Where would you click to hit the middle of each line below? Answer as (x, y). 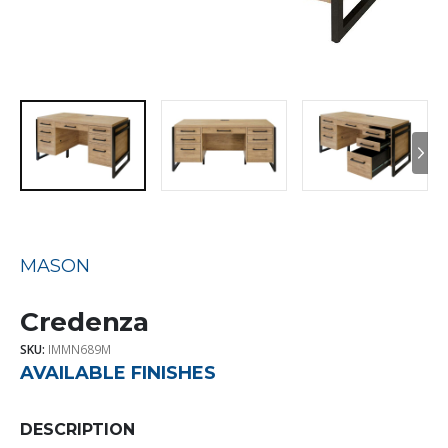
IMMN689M (79, 349)
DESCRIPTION (77, 430)
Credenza (84, 321)
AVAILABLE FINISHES (118, 373)
